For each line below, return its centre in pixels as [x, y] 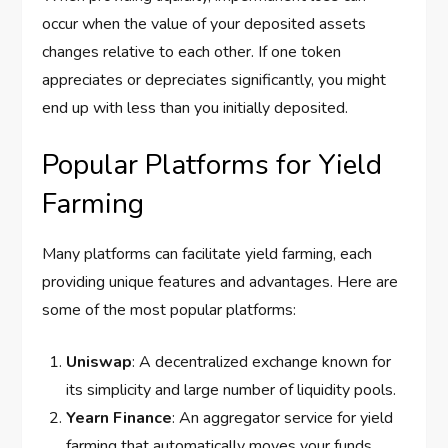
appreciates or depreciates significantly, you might [214, 80]
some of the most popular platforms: [169, 310]
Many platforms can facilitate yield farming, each [207, 254]
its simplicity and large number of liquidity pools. [231, 390]
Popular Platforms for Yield [212, 165]
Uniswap [99, 362]
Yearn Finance [119, 418]
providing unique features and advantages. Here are [220, 282]
